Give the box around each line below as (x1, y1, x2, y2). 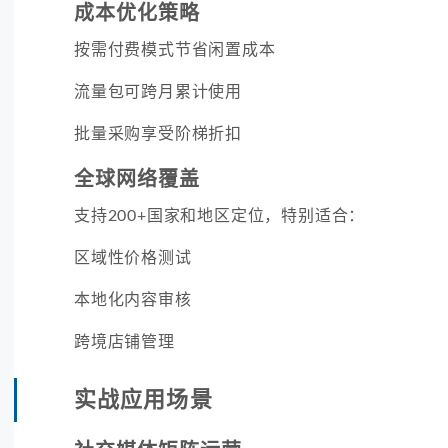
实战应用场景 (74, 388, 213, 411)
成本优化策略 (74, 3, 200, 24)
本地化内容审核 (74, 291, 192, 308)
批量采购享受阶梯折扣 (74, 125, 242, 142)
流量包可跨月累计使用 (74, 83, 242, 100)
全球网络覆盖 (74, 169, 200, 190)
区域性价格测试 (74, 249, 192, 266)
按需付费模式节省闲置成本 (74, 41, 276, 58)
